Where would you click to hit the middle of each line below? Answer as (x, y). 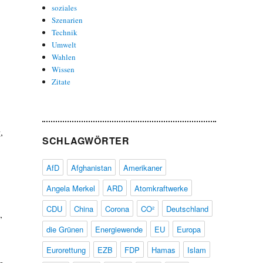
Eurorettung (66, 249)
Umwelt (64, 44)
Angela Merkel (70, 188)
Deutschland (187, 208)
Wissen (63, 69)
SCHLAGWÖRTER (86, 140)
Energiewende (119, 229)
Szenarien (68, 20)
